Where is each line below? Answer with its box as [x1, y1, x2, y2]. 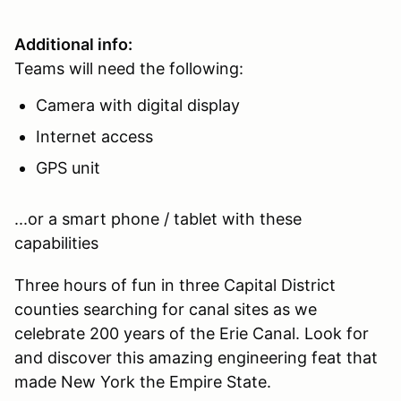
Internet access [36, 126, 153, 146]
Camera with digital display [36, 95, 240, 115]
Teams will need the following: [14, 58, 243, 78]
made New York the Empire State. [14, 371, 271, 391]
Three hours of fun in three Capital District [14, 275, 336, 294]
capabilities [14, 233, 98, 252]
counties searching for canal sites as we [14, 299, 317, 319]
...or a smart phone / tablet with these [14, 209, 302, 228]
